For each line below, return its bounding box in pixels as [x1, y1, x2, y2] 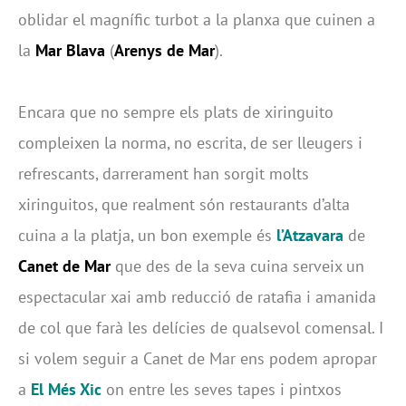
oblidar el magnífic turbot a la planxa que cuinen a [18, 9, 375, 31]
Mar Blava [35, 40, 105, 62]
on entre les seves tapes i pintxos [106, 379, 342, 401]
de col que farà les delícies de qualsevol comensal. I [18, 317, 383, 339]
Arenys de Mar [114, 40, 215, 62]
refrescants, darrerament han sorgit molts [18, 163, 309, 185]
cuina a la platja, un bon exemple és [18, 225, 276, 246]
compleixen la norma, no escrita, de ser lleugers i [18, 132, 362, 154]
